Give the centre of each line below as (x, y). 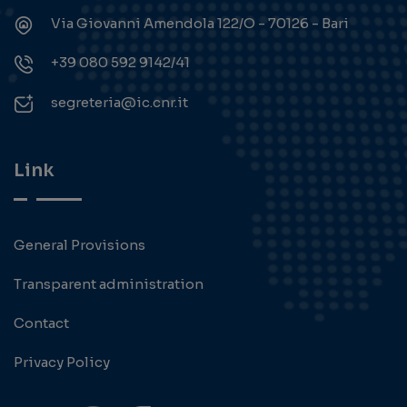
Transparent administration (109, 284)
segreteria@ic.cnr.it (119, 103)
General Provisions (79, 245)
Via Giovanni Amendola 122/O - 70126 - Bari (200, 24)
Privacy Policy (62, 362)
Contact (41, 323)
